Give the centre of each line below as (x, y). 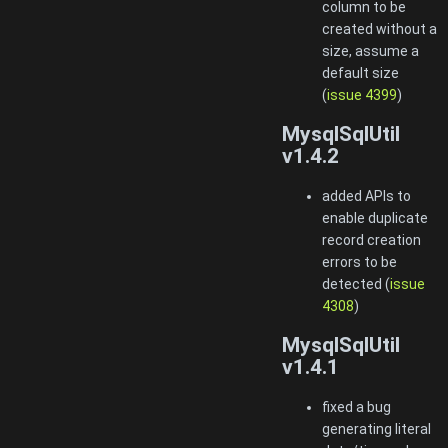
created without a (379, 29)
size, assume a (370, 51)
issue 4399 (362, 95)
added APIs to (366, 195)
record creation (371, 239)
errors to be (359, 261)
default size (360, 73)
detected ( (356, 283)
